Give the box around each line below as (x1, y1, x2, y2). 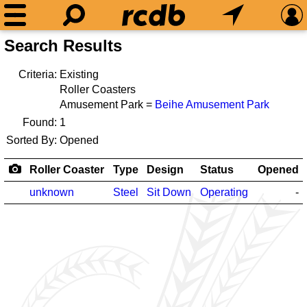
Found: (23, 116, 57, 128)
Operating (200, 186, 248, 198)
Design (147, 164, 184, 175)
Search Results (4, 36, 122, 55)
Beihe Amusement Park (155, 99, 269, 110)
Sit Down (147, 186, 191, 198)
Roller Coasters (60, 84, 136, 95)
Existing (60, 69, 99, 80)
